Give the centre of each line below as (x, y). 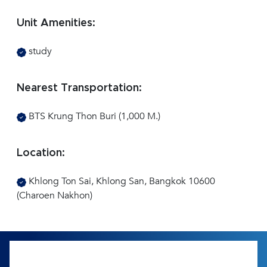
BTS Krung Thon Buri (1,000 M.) (93, 117)
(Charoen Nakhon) (55, 196)
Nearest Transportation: (79, 89)
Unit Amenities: (56, 24)
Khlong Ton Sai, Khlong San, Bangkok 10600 (121, 181)
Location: (41, 153)
